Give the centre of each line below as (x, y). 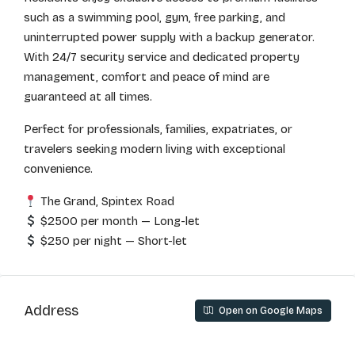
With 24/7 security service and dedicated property (162, 57)
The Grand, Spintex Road (106, 201)
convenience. (58, 169)
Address (51, 310)
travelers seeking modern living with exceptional (155, 149)
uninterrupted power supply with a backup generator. (169, 37)
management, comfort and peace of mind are (147, 77)
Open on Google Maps (269, 311)
